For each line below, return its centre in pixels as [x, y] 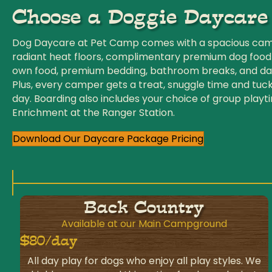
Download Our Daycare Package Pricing [108, 139]
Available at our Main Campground [144, 224]
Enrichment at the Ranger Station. [93, 113]
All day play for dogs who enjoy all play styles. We [144, 261]
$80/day [49, 241]
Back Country [144, 208]
